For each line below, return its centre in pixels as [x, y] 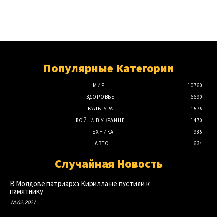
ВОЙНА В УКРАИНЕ [100, 120]
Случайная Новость [108, 163]
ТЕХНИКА [102, 132]
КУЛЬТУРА [100, 108]
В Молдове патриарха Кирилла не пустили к [80, 183]
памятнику [26, 191]
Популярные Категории [108, 68]
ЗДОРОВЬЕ [100, 97]
